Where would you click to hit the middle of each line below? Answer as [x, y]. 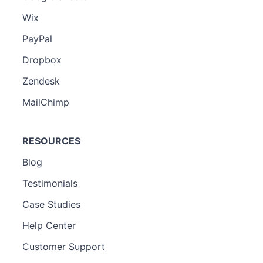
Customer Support [64, 246]
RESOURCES [51, 141]
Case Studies [51, 204]
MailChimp [46, 102]
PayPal [37, 38]
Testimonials [50, 183]
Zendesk [41, 81]
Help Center [49, 225]
